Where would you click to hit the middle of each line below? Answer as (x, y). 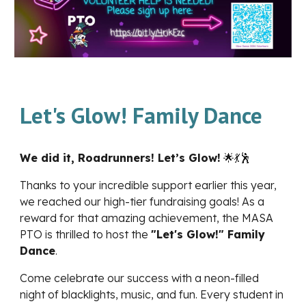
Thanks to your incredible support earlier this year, (149, 185)
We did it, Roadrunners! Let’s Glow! (121, 158)
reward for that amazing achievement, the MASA (147, 218)
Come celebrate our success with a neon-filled (140, 278)
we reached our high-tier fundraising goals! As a (142, 202)
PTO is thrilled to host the (86, 235)
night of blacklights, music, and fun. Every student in (152, 295)
